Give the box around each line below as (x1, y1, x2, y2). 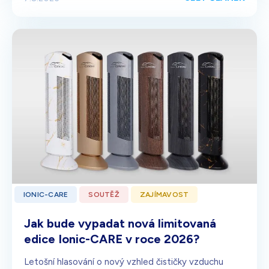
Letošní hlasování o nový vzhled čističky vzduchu (24, 256, 223, 268)
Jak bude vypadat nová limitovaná (24, 216, 216, 231)
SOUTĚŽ (88, 190, 119, 199)
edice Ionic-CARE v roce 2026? (24, 232, 199, 247)
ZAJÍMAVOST (139, 190, 189, 199)
